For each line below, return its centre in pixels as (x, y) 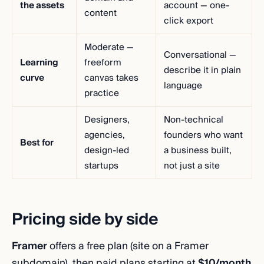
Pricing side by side (85, 220)
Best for (37, 143)
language (183, 85)
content (100, 13)
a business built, (198, 150)
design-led (107, 150)
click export (189, 21)
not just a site (192, 166)
